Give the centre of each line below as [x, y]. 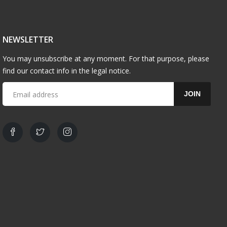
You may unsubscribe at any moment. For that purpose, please [106, 59]
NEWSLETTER [28, 40]
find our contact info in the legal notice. [67, 71]
